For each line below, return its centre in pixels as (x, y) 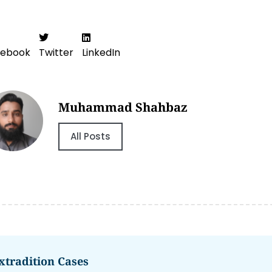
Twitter (56, 52)
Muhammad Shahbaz (123, 107)
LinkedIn (101, 52)
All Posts (90, 137)
